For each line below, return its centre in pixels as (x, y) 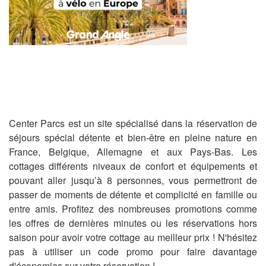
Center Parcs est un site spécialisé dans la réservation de (133, 123)
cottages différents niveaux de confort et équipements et (133, 166)
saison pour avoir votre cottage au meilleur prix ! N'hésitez (133, 237)
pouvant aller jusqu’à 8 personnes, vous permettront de (133, 180)
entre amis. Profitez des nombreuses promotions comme (133, 209)
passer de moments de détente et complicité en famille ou (133, 194)
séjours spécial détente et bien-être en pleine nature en (133, 137)
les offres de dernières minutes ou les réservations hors (133, 223)
